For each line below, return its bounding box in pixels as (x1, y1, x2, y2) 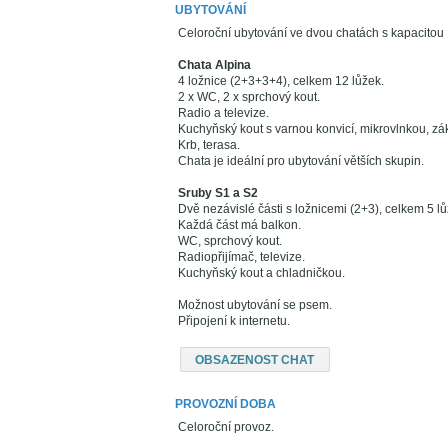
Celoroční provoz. (178, 420, 274, 435)
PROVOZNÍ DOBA (175, 397, 276, 412)
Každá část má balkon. (178, 218, 301, 232)
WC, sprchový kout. (178, 234, 282, 248)
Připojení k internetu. (178, 314, 290, 328)
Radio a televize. (178, 106, 269, 120)
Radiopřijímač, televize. (178, 250, 305, 264)
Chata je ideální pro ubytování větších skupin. (178, 154, 424, 168)
